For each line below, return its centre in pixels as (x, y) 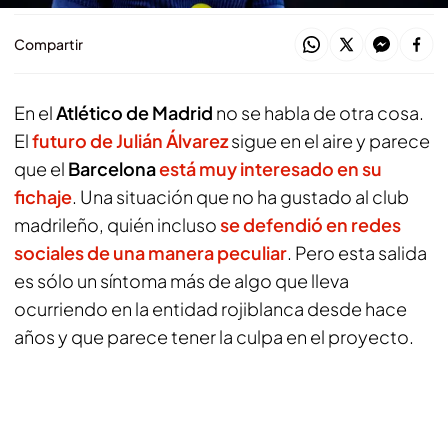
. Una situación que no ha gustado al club (240, 196)
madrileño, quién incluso (117, 224)
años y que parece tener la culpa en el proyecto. (214, 336)
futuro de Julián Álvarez (130, 140)
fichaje (43, 196)
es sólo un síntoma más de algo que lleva (181, 280)
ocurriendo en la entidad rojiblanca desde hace (210, 308)
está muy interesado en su (270, 168)
